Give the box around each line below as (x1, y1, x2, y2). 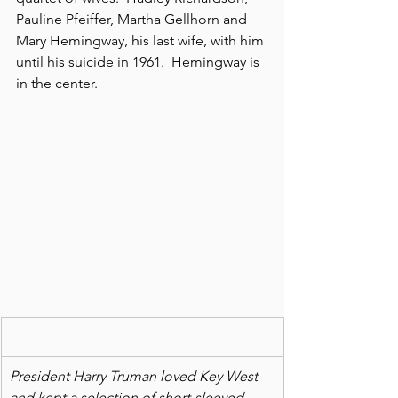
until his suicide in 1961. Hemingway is (16, 53, 263, 70)
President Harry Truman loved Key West (10, 367, 261, 385)
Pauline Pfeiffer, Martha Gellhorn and (16, 11, 251, 28)
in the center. (16, 75, 98, 92)
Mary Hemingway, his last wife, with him (16, 32, 267, 49)
